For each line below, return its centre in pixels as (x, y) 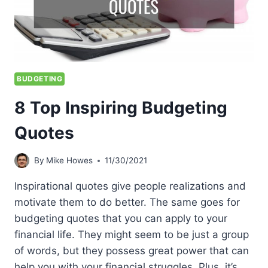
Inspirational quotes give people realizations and (130, 186)
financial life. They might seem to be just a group (132, 235)
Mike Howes (70, 161)
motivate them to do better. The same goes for (127, 202)
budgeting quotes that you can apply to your (121, 219)
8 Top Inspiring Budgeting (121, 107)
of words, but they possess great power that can (132, 251)
